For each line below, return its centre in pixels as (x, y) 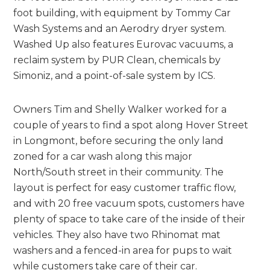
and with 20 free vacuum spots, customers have (129, 203)
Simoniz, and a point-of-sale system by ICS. (115, 75)
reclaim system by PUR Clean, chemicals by (117, 60)
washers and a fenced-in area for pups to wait (123, 250)
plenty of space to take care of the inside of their (130, 219)
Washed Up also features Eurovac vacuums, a (124, 44)
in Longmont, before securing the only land (119, 140)
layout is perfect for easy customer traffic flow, (125, 187)
